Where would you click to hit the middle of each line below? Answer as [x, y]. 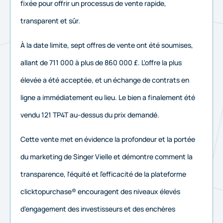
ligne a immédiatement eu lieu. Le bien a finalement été [108, 97]
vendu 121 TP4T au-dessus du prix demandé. [90, 114]
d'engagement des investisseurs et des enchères [98, 209]
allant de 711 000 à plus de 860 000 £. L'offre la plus [101, 62]
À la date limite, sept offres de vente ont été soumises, [107, 45]
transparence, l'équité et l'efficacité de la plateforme [103, 174]
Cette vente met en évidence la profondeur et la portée [108, 139]
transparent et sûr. [50, 20]
